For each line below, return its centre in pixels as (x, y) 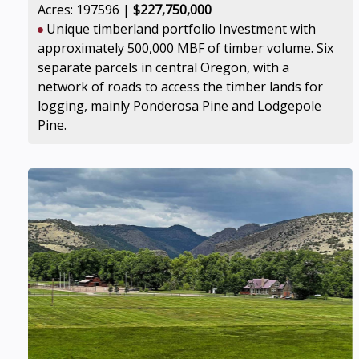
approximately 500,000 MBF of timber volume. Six (186, 48)
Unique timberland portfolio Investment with (179, 29)
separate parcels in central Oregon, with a (163, 67)
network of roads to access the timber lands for (180, 87)
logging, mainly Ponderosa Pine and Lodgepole (179, 106)
